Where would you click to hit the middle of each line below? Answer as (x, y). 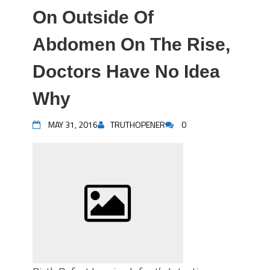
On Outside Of (93, 17)
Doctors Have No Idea (126, 71)
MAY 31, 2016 (73, 124)
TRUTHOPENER (138, 124)
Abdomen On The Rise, (131, 44)
